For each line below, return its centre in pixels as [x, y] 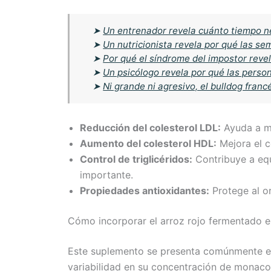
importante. [106, 175]
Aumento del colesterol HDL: [148, 144]
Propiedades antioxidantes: [145, 191]
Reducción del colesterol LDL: [150, 128]
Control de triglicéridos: [136, 159]
